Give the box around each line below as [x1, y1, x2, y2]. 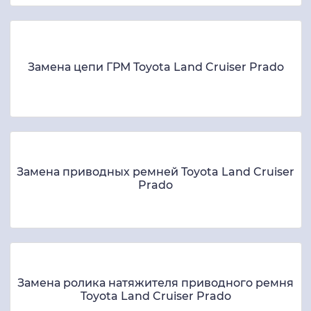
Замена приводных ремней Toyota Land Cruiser [17, 165, 294, 178]
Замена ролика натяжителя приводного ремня [17, 276, 294, 289]
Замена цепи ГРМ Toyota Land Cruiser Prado [27, 60, 284, 74]
